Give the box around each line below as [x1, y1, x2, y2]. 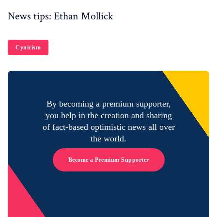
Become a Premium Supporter [68, 156, 149, 164]
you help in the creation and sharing [45, 110, 172, 121]
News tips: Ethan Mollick [8, 9, 113, 24]
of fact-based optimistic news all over [42, 122, 175, 132]
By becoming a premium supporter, [46, 99, 171, 109]
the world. [91, 134, 126, 144]
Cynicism [15, 44, 41, 51]
